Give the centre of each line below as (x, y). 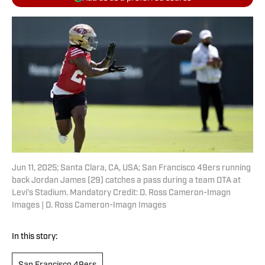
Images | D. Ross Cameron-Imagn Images (89, 206)
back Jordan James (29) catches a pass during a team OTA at (126, 181)
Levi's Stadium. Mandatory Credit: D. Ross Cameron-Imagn (121, 193)
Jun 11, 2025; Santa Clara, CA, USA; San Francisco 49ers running (131, 169)
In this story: (35, 237)
